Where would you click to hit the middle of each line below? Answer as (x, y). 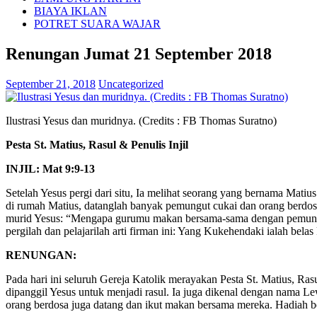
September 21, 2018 (51, 83)
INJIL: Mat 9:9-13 (50, 168)
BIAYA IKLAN (70, 11)
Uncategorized (131, 83)
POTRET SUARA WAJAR (97, 23)
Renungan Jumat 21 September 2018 (139, 53)
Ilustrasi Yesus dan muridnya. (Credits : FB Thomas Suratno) (141, 120)
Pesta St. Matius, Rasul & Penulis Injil (97, 144)
